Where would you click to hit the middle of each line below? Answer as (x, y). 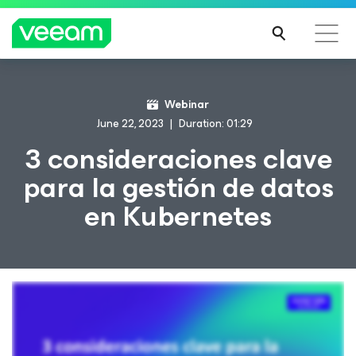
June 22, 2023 (130, 124)
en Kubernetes (178, 216)
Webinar (187, 104)
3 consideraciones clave (178, 159)
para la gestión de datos (178, 188)
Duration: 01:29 (216, 124)
